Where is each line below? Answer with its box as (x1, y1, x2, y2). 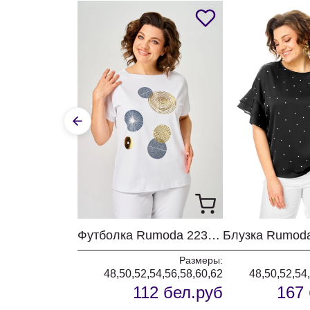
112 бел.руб (133, 283, 223, 302)
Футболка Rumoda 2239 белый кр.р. (208, 228, 220, 242)
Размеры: (179, 255, 223, 266)
